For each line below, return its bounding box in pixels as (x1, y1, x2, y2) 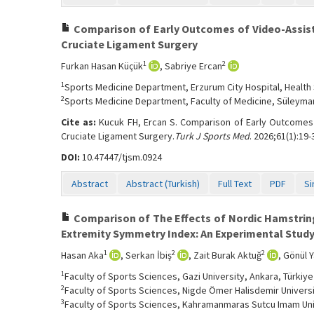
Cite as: (61, 116, 100, 128)
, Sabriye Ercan (160, 60, 222, 72)
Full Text (218, 177, 252, 190)
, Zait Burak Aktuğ (189, 249, 261, 261)
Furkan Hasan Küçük (61, 60, 143, 72)
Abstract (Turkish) (126, 177, 200, 190)
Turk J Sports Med (175, 130, 250, 142)
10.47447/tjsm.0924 (80, 151, 162, 163)
